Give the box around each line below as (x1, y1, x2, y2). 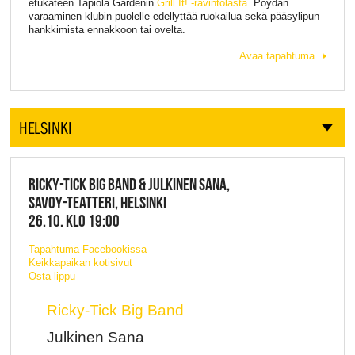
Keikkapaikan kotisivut (28, 257, 132, 269)
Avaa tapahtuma (239, 50, 315, 63)
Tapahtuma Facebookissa (28, 243, 147, 256)
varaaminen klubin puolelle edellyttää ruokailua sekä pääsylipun (28, 10, 319, 22)
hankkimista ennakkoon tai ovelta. (28, 23, 185, 36)
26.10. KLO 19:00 (28, 211, 120, 230)
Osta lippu (28, 270, 75, 283)
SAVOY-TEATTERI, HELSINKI (28, 193, 166, 212)
